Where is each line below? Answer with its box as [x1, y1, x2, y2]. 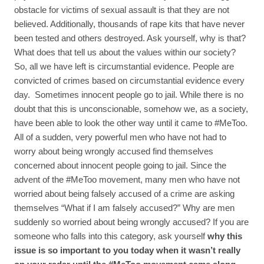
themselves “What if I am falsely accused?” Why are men [14, 202, 235, 213]
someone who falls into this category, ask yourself [14, 230, 207, 241]
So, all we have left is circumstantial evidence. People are [14, 61, 234, 71]
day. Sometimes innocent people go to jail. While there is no [14, 89, 243, 100]
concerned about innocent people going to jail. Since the [14, 160, 226, 170]
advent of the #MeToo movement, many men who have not [14, 174, 240, 184]
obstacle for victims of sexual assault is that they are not [14, 4, 229, 15]
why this [207, 230, 242, 241]
